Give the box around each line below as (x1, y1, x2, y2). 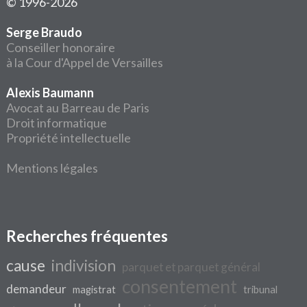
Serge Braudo (6, 25, 83, 40)
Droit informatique (6, 115, 108, 130)
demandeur (6, 282, 67, 296)
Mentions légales (6, 160, 99, 175)
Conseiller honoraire (6, 40, 116, 55)
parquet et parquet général (122, 260, 261, 274)
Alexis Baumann (6, 85, 95, 100)
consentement (122, 275, 238, 297)
